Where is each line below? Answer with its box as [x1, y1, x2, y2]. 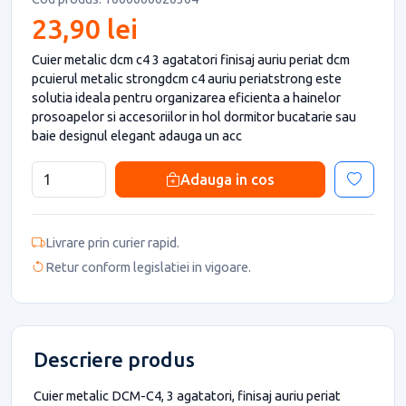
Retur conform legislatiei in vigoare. [45, 259, 251, 275]
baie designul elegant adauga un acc [32, 127, 242, 143]
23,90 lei [32, 13, 138, 44]
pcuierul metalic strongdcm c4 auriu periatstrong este [32, 70, 342, 86]
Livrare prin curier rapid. [45, 234, 179, 250]
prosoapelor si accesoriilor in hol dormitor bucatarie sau [32, 108, 356, 124]
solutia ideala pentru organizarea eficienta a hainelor [32, 89, 341, 105]
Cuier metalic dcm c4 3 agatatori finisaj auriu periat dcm [32, 51, 350, 67]
